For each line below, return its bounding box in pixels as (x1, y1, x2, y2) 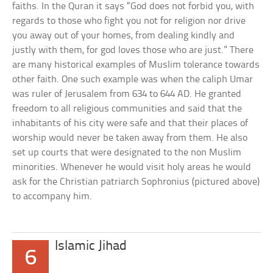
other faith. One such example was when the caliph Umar (12, 74, 253, 85)
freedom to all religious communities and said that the (12, 104, 243, 114)
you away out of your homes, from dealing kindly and (12, 30, 235, 41)
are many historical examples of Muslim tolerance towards (12, 60, 260, 70)
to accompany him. (12, 191, 93, 202)
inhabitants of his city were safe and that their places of (12, 118, 249, 129)
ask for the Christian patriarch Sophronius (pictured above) (12, 177, 260, 187)
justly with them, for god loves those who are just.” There (12, 45, 254, 55)
